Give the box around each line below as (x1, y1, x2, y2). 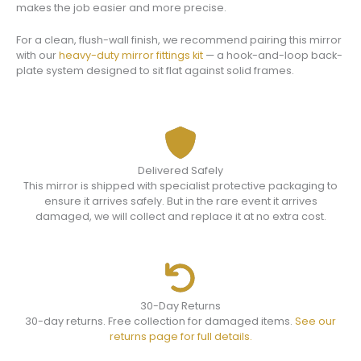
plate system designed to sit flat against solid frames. (16, 63, 294, 77)
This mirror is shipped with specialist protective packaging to (23, 178, 338, 193)
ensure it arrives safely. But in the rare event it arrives (44, 193, 317, 208)
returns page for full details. (109, 330, 252, 344)
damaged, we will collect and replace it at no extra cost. (35, 209, 326, 223)
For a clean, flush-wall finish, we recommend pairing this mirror (16, 32, 342, 47)
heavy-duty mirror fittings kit (59, 48, 203, 62)
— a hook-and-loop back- (203, 48, 342, 62)
